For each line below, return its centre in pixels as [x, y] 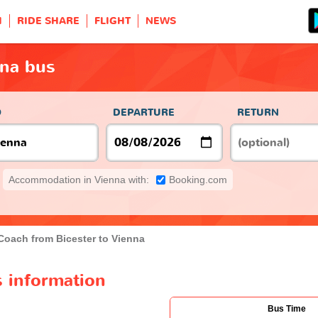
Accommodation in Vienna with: [79, 179]
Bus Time [287, 308]
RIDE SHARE [48, 21]
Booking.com [198, 179]
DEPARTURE [144, 112]
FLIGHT [113, 21]
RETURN [258, 112]
